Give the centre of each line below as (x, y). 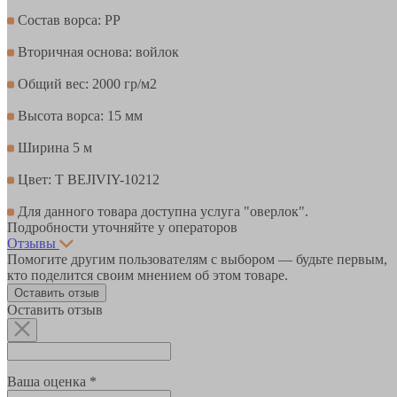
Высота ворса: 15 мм (78, 115)
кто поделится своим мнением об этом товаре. (148, 275)
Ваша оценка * (52, 381)
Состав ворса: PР (67, 19)
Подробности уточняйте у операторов (122, 227)
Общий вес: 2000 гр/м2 (86, 83)
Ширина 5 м (53, 147)
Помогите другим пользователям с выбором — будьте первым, (197, 259)
